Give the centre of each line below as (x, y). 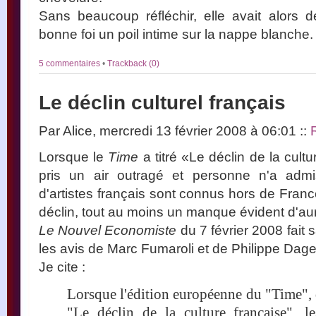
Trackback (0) (133, 63)
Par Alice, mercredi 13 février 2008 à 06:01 (169, 130)
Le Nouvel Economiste (108, 230)
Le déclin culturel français (162, 102)
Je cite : (62, 266)
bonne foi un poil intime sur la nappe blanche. (176, 34)
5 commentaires (71, 63)
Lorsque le (74, 156)
